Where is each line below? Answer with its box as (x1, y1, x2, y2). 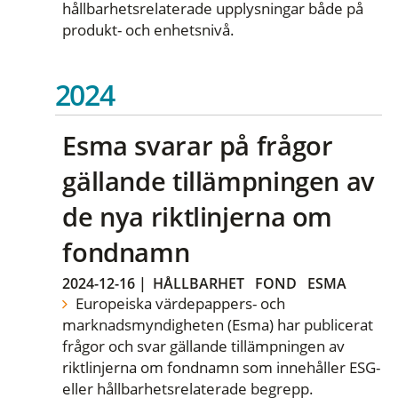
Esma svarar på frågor (62, 128, 333, 163)
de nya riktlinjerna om (62, 199, 333, 235)
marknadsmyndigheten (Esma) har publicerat (62, 314, 374, 335)
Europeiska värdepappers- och (71, 292, 285, 314)
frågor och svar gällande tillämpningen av (62, 335, 346, 356)
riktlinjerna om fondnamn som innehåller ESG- (62, 356, 381, 378)
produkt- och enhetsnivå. (62, 19, 235, 40)
